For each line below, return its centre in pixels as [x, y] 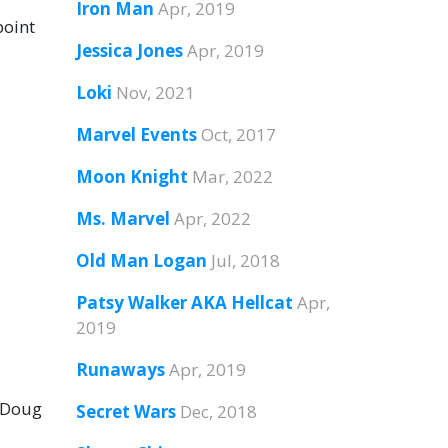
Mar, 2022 [232, 176]
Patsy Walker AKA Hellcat [184, 302]
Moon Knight [132, 176]
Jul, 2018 [245, 260]
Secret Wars [126, 411]
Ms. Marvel [123, 218]
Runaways [120, 369]
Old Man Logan [141, 260]
